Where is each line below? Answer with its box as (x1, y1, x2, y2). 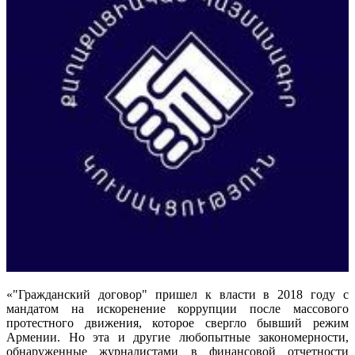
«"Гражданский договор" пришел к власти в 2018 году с (6, 287, 349, 301)
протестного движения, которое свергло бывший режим (6, 315, 349, 330)
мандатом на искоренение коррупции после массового (6, 301, 349, 315)
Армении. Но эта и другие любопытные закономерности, (6, 330, 349, 344)
